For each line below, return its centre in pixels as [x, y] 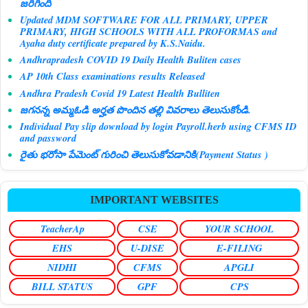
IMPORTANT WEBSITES [154, 199]
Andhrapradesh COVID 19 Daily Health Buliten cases [131, 60]
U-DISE [147, 247]
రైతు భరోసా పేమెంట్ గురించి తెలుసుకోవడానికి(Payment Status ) [144, 155]
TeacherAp [62, 228]
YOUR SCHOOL [239, 228]
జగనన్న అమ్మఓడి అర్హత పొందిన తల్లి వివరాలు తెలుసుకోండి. [135, 109]
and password [48, 137]
